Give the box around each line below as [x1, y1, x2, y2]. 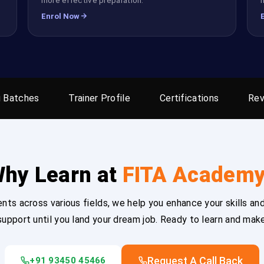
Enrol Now [41, 11, 80, 21]
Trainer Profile [68, 92, 130, 104]
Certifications [159, 92, 219, 104]
